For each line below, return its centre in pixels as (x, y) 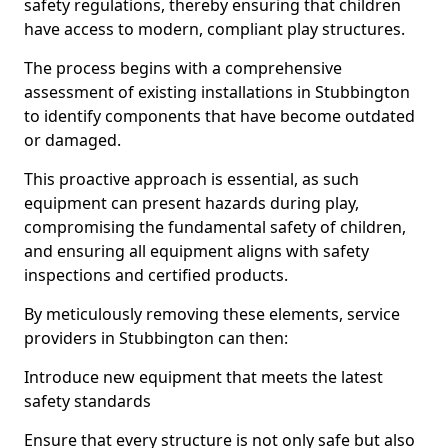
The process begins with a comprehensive (183, 68)
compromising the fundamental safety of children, (215, 227)
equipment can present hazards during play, (191, 203)
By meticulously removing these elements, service (212, 314)
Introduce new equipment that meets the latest (203, 377)
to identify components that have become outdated (219, 116)
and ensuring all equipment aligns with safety (196, 251)
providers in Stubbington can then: (156, 338)
